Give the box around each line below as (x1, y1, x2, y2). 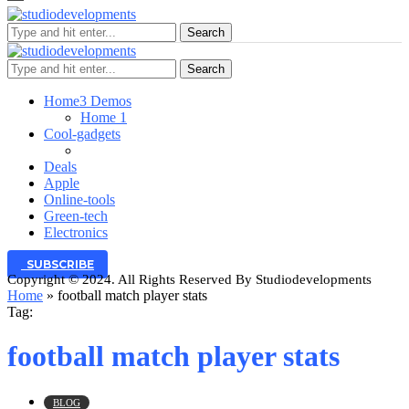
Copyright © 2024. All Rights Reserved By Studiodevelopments (7, 272, 372, 287)
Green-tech (44, 208, 108, 224)
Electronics (44, 225, 108, 240)
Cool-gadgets (44, 126, 121, 142)
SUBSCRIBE (21, 257, 94, 271)
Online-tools (44, 192, 115, 207)
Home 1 (80, 110, 127, 125)
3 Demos (79, 93, 131, 109)
